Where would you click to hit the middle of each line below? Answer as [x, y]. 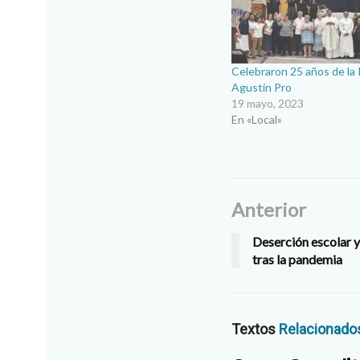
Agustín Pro [262, 87]
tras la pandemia [297, 259]
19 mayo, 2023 [268, 103]
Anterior [269, 209]
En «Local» [257, 119]
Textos [255, 329]
